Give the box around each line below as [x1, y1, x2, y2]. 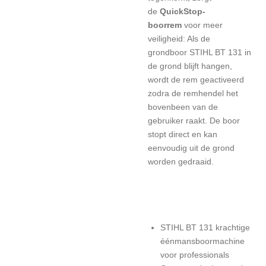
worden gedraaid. [148, 157, 214, 166]
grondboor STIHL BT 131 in [148, 47, 251, 57]
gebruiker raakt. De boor [148, 116, 240, 125]
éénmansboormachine [160, 236, 245, 246]
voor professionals [160, 250, 229, 259]
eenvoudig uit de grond [148, 143, 235, 153]
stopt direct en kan [148, 129, 217, 139]
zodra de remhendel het [148, 88, 238, 98]
